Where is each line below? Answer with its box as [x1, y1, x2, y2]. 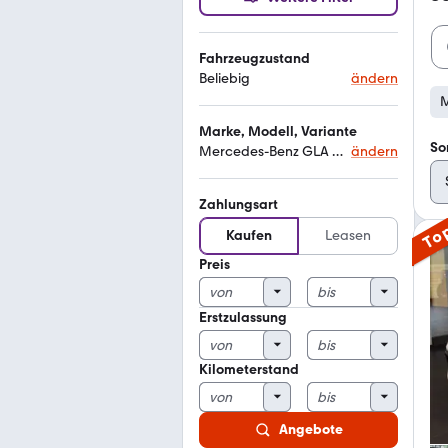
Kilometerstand [199, 361, 299, 378]
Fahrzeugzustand [199, 50, 310, 67]
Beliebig [199, 70, 250, 87]
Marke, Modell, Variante [199, 123, 357, 140]
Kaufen [226, 227, 272, 244]
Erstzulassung [199, 309, 287, 326]
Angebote [278, 421, 343, 438]
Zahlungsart [199, 196, 278, 213]
